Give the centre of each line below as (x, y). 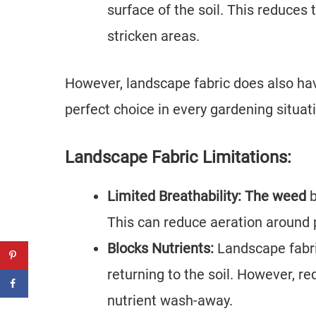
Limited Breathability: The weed (207, 196)
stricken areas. (153, 36)
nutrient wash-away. (170, 300)
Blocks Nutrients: (160, 248)
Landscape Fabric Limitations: (178, 157)
